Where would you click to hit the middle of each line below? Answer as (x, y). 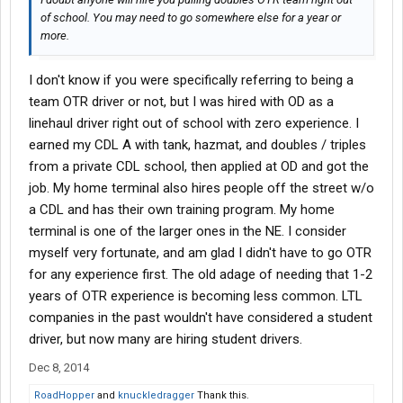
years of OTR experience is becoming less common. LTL (196, 296)
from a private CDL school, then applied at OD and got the (199, 167)
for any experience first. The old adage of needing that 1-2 (201, 275)
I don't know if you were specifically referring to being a (191, 81)
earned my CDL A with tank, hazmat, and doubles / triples (197, 145)
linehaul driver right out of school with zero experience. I (194, 124)
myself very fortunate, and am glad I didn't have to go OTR (200, 253)
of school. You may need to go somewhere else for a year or (191, 18)
